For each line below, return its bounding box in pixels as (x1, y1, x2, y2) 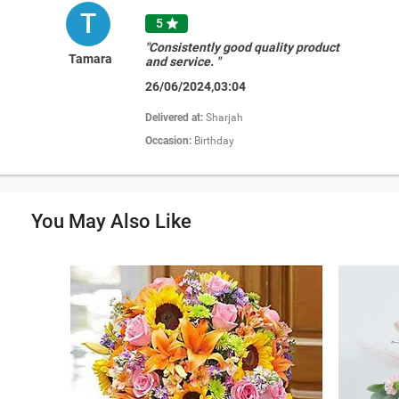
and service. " (145, 53, 221, 69)
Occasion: (145, 134, 195, 147)
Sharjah (206, 110, 244, 124)
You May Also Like (31, 209, 191, 232)
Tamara (68, 51, 112, 66)
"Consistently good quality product (145, 39, 340, 54)
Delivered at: (145, 110, 207, 124)
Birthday (194, 134, 235, 147)
